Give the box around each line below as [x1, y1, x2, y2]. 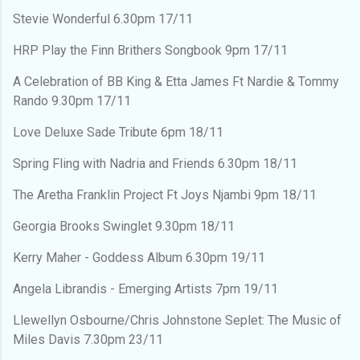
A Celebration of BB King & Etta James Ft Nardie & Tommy [13, 73, 339, 89]
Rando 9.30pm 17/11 [13, 92, 131, 108]
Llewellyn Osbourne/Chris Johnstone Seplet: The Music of [13, 312, 342, 328]
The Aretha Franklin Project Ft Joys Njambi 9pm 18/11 [13, 186, 317, 202]
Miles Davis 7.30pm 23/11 [13, 331, 163, 347]
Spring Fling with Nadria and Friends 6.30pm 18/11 [13, 155, 297, 171]
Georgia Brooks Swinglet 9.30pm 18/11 [13, 218, 235, 234]
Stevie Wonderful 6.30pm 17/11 [13, 10, 193, 27]
